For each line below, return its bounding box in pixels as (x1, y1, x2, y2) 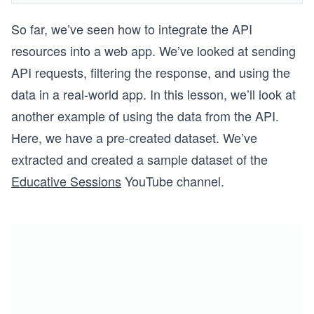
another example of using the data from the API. (11, 107, 279, 125)
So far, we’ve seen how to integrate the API (11, 20, 252, 38)
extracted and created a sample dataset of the (11, 150, 268, 168)
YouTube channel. (121, 172, 224, 190)
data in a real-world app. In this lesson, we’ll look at (11, 85, 296, 103)
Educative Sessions (11, 172, 121, 190)
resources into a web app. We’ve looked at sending (11, 41, 296, 60)
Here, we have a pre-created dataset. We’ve (11, 128, 257, 146)
